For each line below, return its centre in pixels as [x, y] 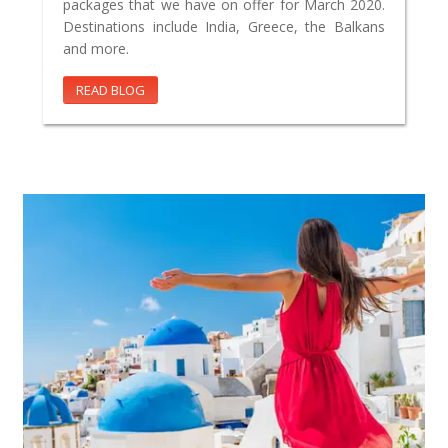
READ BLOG [110, 89]
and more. [96, 48]
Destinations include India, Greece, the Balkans [224, 26]
